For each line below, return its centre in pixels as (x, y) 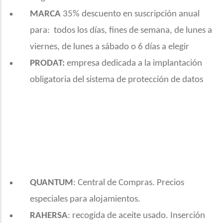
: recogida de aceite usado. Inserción (136, 216)
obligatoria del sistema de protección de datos (116, 80)
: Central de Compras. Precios (129, 183)
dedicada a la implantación (151, 63)
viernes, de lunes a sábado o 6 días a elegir (110, 47)
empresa (83, 63)
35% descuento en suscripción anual (131, 14)
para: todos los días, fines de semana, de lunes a (121, 31)
